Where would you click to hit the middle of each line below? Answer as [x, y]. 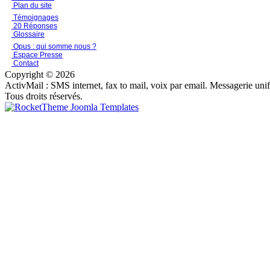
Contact [25, 64]
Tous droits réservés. [44, 96]
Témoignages [35, 18]
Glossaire [28, 35]
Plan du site [33, 6]
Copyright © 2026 [40, 75]
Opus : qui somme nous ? [54, 47]
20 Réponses [34, 26]
